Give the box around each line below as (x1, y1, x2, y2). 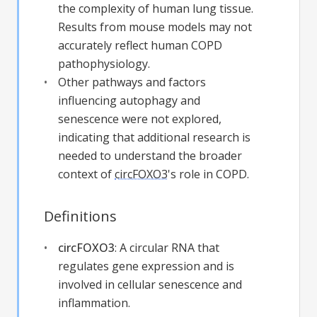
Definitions (44, 206, 117, 226)
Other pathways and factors (58, 74, 206, 90)
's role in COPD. (168, 166, 249, 182)
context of (58, 166, 115, 182)
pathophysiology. (58, 55, 150, 71)
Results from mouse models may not (58, 18, 252, 35)
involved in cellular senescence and (58, 276, 242, 292)
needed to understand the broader (58, 147, 242, 163)
